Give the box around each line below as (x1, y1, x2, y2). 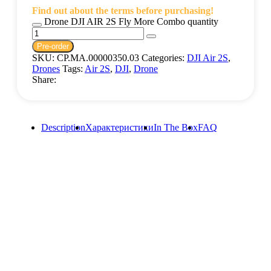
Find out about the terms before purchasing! (32, 5, 214, 16)
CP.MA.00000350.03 (57, 53, 142, 64)
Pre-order (37, 42, 69, 51)
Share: (32, 74, 56, 85)
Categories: (142, 53, 187, 64)
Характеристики (85, 122, 154, 133)
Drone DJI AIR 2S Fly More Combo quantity (44, 16, 218, 27)
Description (41, 122, 85, 133)
